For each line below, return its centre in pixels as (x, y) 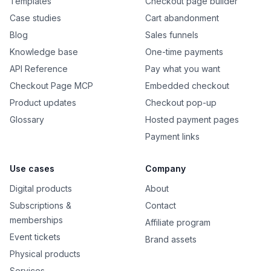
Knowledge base (44, 52)
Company (165, 168)
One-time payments (184, 52)
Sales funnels (172, 35)
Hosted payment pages (192, 119)
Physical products (45, 254)
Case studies (35, 18)
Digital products (41, 188)
